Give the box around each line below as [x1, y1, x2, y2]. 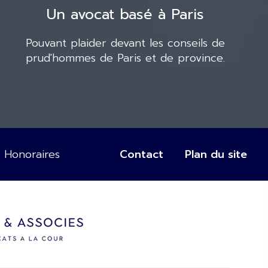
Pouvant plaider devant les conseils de [26, 34, 226, 51]
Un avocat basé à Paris [47, 3, 205, 25]
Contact [120, 145, 163, 163]
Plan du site [185, 145, 247, 163]
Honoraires [4, 145, 60, 163]
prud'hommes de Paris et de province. [26, 49, 226, 66]
